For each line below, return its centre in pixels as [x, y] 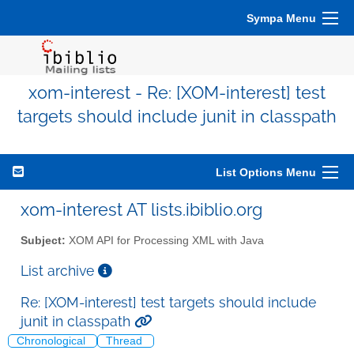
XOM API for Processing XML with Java [165, 240]
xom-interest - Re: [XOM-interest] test [177, 93]
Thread [126, 341]
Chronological [53, 341]
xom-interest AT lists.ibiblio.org [141, 209]
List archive [59, 270]
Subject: [43, 240]
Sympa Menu [281, 18]
